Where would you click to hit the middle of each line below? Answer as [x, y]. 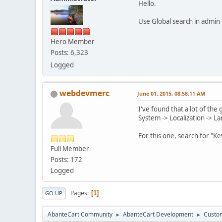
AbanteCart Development [158, 215]
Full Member [70, 149]
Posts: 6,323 [69, 53]
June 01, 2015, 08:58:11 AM [171, 94]
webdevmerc [84, 93]
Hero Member [73, 42]
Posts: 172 [66, 160]
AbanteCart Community [80, 215]
